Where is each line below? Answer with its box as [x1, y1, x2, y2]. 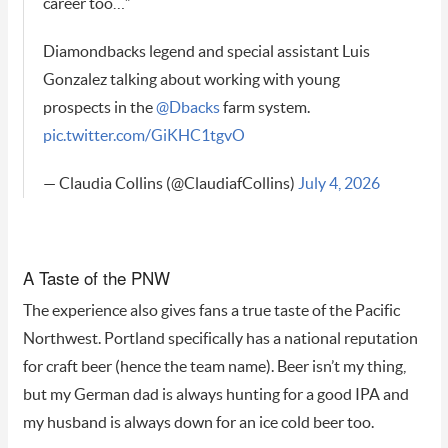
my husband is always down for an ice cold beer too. [22, 415, 374, 432]
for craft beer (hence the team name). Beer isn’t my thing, [22, 359, 406, 376]
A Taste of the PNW [22, 265, 170, 291]
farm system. [219, 100, 310, 117]
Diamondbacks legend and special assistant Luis [42, 44, 370, 61]
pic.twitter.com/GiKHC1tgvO [42, 128, 245, 145]
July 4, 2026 [297, 176, 380, 193]
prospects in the [42, 100, 156, 117]
